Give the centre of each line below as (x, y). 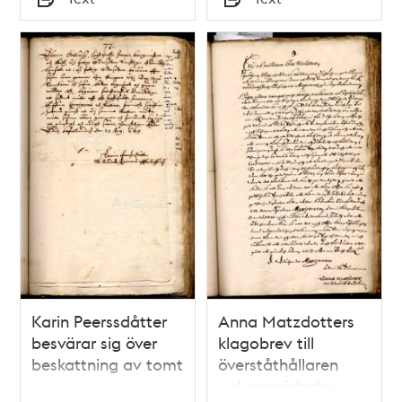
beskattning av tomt (108, 364)
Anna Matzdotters (286, 321)
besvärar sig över (95, 343)
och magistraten (280, 386)
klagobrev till (266, 343)
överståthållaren (278, 364)
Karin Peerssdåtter (100, 321)
